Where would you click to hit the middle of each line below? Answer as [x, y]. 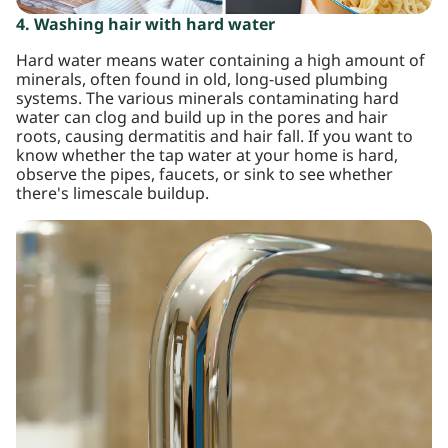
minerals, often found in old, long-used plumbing [202, 80]
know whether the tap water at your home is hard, [207, 156]
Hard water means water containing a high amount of [220, 61]
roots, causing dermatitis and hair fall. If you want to [214, 137]
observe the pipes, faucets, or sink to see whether [204, 175]
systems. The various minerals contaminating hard [207, 99]
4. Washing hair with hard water [145, 25]
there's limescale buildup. [112, 194]
